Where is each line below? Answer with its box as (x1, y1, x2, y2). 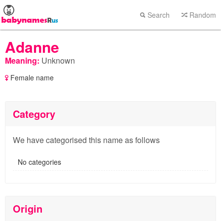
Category (13, 107, 55, 121)
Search (146, 10, 170, 20)
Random (187, 10, 216, 20)
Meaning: (5, 55, 39, 66)
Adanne (5, 36, 59, 57)
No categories (18, 157, 61, 167)
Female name (8, 73, 54, 82)
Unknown (39, 55, 75, 66)
